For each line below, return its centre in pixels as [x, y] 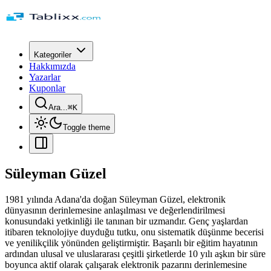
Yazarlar [45, 77]
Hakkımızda [52, 66]
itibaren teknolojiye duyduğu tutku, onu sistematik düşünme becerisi [134, 232]
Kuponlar [47, 88]
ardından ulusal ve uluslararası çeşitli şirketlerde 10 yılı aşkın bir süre [135, 253]
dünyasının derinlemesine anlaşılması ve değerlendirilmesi [115, 210]
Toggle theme [87, 127]
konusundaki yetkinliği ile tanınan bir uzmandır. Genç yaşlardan [126, 221]
